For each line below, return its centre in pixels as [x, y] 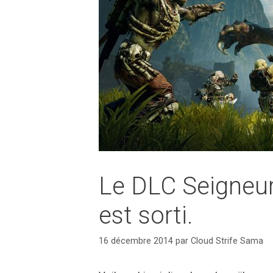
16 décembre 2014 [136, 241]
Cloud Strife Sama [227, 241]
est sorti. [146, 215]
